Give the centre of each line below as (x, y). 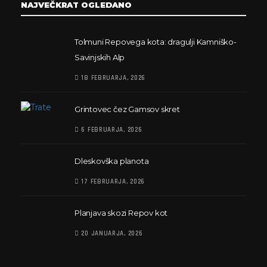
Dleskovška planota (112, 161)
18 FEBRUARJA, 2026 (112, 78)
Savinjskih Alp (100, 57)
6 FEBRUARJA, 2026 (111, 130)
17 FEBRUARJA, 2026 (112, 182)
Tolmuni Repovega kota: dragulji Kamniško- (156, 42)
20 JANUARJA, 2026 (111, 234)
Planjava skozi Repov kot (121, 213)
